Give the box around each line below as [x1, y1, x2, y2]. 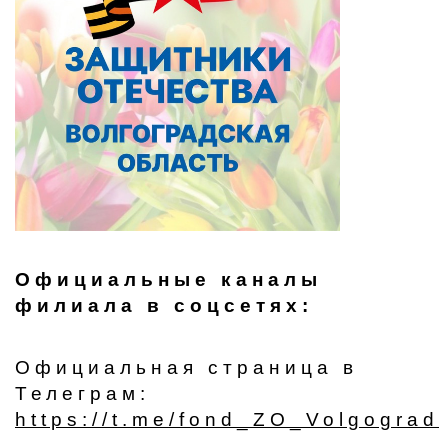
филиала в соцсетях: [15, 295, 313, 316]
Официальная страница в [15, 357, 358, 378]
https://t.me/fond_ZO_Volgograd [15, 409, 439, 430]
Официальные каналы [15, 269, 322, 290]
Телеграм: [15, 383, 150, 404]
